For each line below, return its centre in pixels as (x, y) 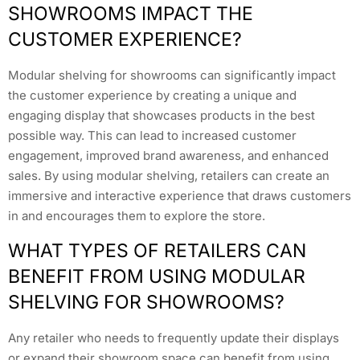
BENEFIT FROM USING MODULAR (157, 276)
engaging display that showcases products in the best (162, 116)
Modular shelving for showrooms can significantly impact (172, 76)
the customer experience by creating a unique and (152, 96)
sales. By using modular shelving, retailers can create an (169, 176)
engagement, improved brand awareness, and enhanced (168, 156)
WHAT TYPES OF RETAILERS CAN (157, 250)
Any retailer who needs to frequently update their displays (174, 337)
